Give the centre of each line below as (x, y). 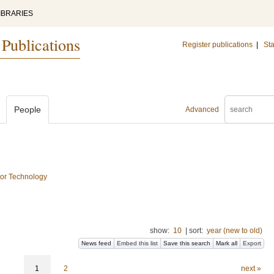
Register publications (217, 45)
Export (252, 243)
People (28, 109)
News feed (96, 243)
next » (251, 268)
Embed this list (137, 243)
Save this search (187, 243)
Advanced (202, 109)
